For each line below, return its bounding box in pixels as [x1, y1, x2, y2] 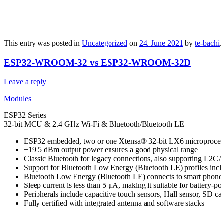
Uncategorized [82, 39, 127, 48]
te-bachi [195, 39, 220, 48]
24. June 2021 [139, 39, 183, 48]
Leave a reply [4, 77, 46, 86]
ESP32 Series [4, 110, 46, 119]
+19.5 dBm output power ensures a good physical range [24, 145, 198, 154]
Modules [4, 94, 31, 103]
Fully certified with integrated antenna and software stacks [24, 198, 204, 207]
